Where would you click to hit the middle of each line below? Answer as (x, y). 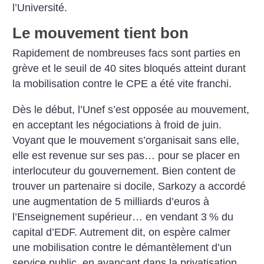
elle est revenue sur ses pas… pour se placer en (126, 155)
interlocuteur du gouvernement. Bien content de (124, 171)
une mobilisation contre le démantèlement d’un (122, 247)
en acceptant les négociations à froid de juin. (117, 125)
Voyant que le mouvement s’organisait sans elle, (126, 140)
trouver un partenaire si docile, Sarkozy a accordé (129, 186)
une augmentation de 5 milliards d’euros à (111, 201)
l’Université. (40, 7)
